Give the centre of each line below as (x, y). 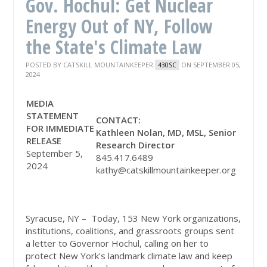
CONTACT (117, 120)
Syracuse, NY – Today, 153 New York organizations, (133, 218)
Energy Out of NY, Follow (119, 26)
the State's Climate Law (114, 47)
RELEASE (44, 141)
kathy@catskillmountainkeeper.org (166, 170)
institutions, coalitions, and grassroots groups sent (130, 231)
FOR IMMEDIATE (60, 128)
